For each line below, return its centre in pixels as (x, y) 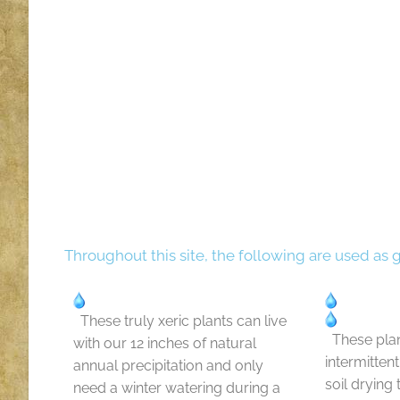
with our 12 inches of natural (165, 343)
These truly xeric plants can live (180, 321)
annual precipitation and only (168, 366)
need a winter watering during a (177, 388)
